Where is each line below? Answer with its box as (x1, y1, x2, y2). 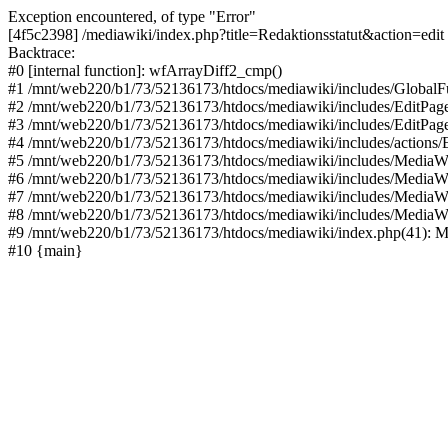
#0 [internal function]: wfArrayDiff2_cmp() (8, 62, 282, 79)
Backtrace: (8, 44, 75, 61)
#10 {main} (8, 242, 83, 259)
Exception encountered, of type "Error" (8, 8, 256, 25)
